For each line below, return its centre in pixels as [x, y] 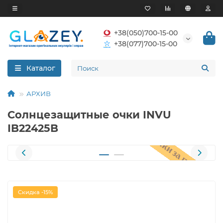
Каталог [41, 68]
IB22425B [33, 128]
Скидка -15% [35, 192]
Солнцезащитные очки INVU [89, 115]
